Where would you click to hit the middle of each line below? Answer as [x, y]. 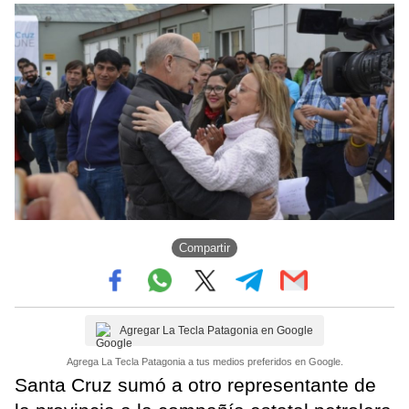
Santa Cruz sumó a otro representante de [195, 384]
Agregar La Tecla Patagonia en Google [216, 330]
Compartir [204, 248]
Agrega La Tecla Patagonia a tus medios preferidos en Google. [204, 361]
